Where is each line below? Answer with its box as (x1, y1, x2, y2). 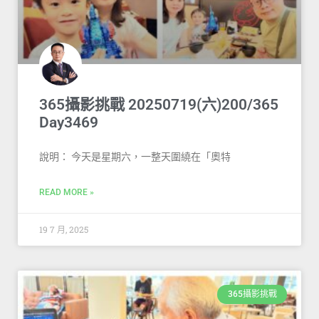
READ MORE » (39, 187, 94, 198)
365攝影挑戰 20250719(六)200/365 (39, 96, 278, 114)
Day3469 (39, 114, 98, 132)
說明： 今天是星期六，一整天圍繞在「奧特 (39, 151, 231, 163)
